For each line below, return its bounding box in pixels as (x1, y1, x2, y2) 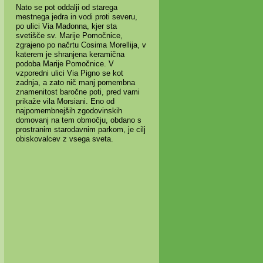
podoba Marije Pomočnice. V (15, 59, 114, 68)
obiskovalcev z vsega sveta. (15, 134, 113, 143)
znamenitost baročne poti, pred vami (15, 87, 140, 96)
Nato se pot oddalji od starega (15, 2, 117, 12)
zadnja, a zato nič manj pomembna (15, 77, 135, 87)
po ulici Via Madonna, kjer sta (15, 21, 117, 31)
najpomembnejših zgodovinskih (15, 106, 122, 115)
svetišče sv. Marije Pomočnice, (15, 31, 123, 40)
